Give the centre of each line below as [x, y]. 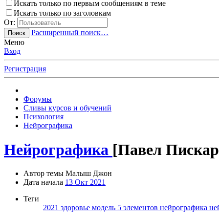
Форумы [38, 99]
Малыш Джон [89, 174]
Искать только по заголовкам [62, 13]
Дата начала [43, 182]
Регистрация [25, 69]
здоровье [76, 208]
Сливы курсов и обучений [67, 108]
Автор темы [44, 174]
